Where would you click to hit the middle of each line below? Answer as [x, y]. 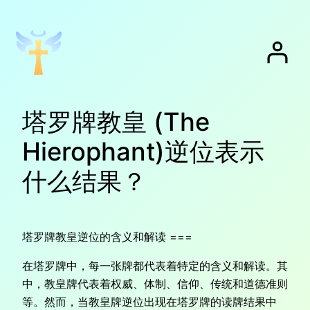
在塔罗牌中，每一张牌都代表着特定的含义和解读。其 [155, 266]
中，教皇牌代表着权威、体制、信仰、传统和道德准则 [155, 284]
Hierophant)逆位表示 [143, 151]
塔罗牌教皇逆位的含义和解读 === [107, 236]
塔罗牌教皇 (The [116, 121]
